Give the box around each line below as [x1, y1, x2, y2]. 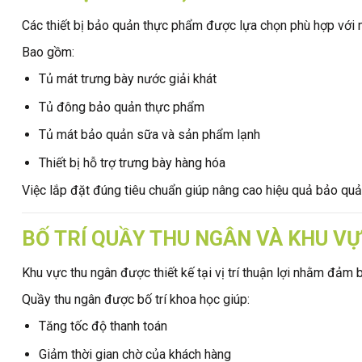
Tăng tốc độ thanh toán [38, 318, 167, 335]
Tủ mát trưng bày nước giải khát [38, 70, 217, 86]
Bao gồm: [22, 44, 74, 60]
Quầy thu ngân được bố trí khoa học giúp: [22, 292, 250, 308]
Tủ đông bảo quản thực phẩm [38, 99, 204, 115]
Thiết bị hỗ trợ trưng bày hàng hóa [38, 154, 225, 170]
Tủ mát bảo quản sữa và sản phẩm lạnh [38, 127, 260, 143]
